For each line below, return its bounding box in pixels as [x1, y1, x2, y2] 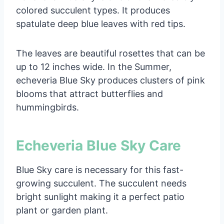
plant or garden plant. [16, 204, 108, 215]
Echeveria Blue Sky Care [16, 136, 181, 154]
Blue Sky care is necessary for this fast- [16, 164, 183, 175]
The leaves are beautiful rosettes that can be [16, 47, 205, 58]
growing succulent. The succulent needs [16, 177, 186, 188]
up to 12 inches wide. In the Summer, [16, 61, 171, 72]
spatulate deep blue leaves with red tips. [16, 18, 185, 29]
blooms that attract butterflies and [16, 88, 163, 99]
